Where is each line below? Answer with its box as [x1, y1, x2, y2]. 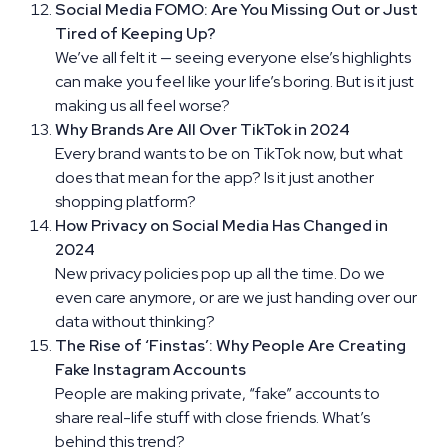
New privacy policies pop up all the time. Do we [55, 262, 385, 284]
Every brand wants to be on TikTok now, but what [55, 142, 403, 164]
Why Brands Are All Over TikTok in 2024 [55, 118, 350, 140]
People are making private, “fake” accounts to [55, 382, 380, 404]
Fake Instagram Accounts [55, 358, 246, 380]
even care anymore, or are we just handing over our [55, 286, 417, 308]
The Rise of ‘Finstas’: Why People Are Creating [55, 334, 406, 356]
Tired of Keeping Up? [55, 22, 216, 44]
